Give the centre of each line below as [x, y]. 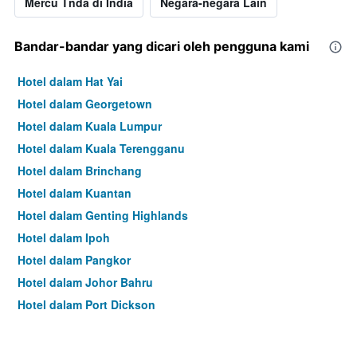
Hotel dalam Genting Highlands [103, 216]
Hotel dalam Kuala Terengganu [101, 149]
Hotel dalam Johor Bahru [85, 282]
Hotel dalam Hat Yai [70, 82]
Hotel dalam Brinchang [80, 171]
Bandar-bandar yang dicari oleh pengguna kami [162, 47]
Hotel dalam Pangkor [74, 260]
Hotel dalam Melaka [71, 327]
